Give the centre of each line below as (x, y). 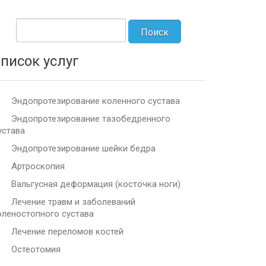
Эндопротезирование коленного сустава (96, 101)
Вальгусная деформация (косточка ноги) (96, 184)
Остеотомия (36, 249)
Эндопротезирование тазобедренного (91, 119)
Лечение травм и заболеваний (73, 202)
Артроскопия (38, 166)
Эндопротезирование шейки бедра (83, 148)
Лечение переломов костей (67, 232)
